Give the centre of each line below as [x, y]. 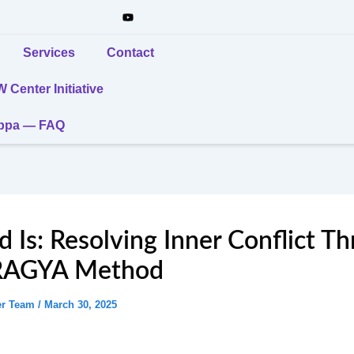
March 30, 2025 [81, 305]
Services [49, 53]
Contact [130, 53]
